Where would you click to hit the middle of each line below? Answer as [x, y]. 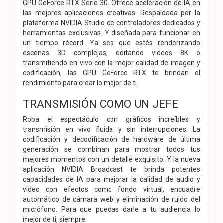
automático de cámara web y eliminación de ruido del [111, 199]
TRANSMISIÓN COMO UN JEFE [101, 103]
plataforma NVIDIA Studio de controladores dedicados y [111, 23]
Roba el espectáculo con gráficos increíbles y [111, 119]
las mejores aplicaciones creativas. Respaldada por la [111, 13]
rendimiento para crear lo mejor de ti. [81, 82]
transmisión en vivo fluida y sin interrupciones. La [111, 129]
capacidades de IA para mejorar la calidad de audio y [111, 179]
